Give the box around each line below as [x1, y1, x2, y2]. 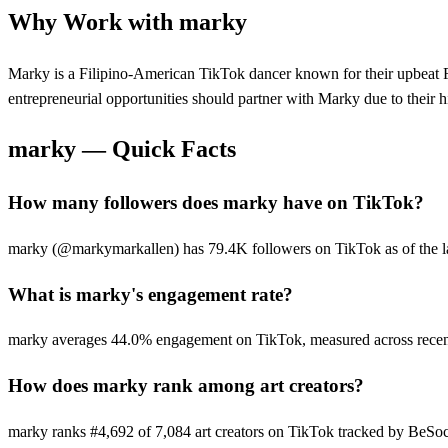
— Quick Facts [76, 136, 236, 163]
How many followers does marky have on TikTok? [8, 192, 424, 214]
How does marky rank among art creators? [8, 375, 364, 397]
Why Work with [8, 8, 179, 35]
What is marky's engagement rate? [8, 283, 293, 305]
